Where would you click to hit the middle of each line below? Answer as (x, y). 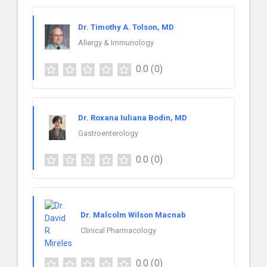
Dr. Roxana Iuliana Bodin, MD (133, 117)
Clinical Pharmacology (118, 230)
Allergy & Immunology (116, 42)
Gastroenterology (108, 133)
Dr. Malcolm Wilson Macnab (133, 215)
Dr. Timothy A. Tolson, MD (126, 27)
